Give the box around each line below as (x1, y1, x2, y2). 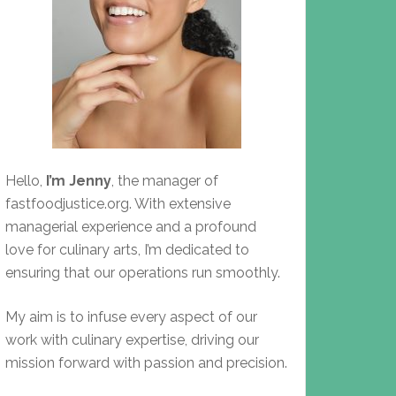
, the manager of (111, 172, 218, 189)
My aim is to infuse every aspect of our (5, 308, 257, 325)
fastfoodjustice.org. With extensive (5, 195, 231, 212)
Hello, (5, 172, 46, 189)
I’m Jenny (46, 172, 111, 189)
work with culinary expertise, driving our (5, 331, 259, 348)
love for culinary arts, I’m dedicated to (5, 241, 249, 258)
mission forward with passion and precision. (5, 354, 287, 371)
